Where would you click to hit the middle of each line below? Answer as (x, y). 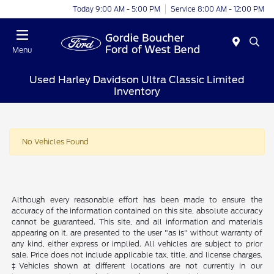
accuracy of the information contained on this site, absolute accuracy (137, 211)
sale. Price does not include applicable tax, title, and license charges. (137, 255)
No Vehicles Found (55, 142)
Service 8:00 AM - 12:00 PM (217, 9)
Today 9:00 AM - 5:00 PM (117, 9)
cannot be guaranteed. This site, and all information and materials (137, 222)
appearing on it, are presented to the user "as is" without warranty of (137, 233)
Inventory (137, 91)
